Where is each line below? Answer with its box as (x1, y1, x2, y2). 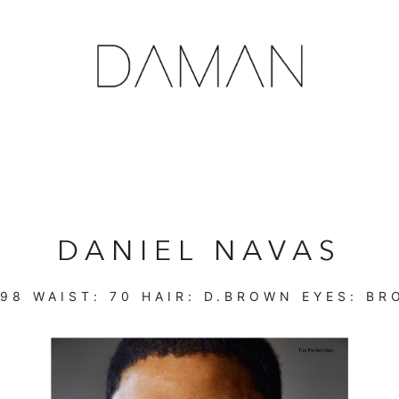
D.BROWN (203, 288, 294, 304)
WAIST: (24, 288, 110, 304)
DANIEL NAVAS (57, 239, 342, 267)
